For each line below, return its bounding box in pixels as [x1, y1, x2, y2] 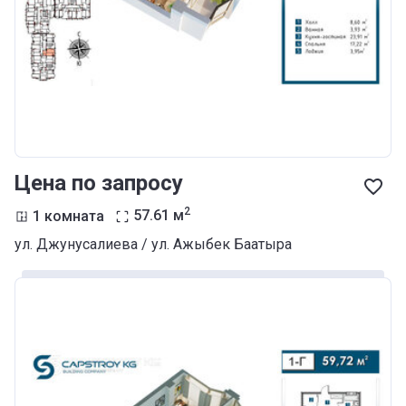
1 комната [33, 207, 104, 225]
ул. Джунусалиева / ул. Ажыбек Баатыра [14, 236, 292, 254]
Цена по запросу [14, 169, 183, 196]
